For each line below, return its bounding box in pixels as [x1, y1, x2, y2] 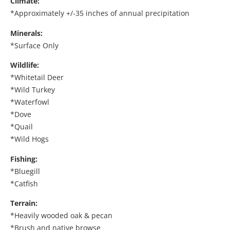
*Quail [10, 122, 33, 132]
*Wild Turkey [10, 85, 55, 95]
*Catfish [10, 178, 38, 188]
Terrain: [10, 198, 37, 208]
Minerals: [10, 28, 43, 38]
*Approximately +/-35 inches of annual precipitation [10, 8, 189, 18]
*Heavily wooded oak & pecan [10, 210, 112, 220]
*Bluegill [10, 166, 40, 176]
